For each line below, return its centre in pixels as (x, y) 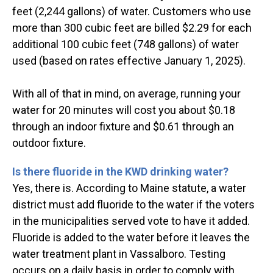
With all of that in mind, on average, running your (126, 94)
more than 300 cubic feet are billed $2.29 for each (132, 28)
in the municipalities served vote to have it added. (131, 221)
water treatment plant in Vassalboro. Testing (119, 254)
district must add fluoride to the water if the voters (133, 205)
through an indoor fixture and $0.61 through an (123, 127)
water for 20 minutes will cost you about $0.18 (124, 110)
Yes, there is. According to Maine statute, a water (129, 188)
